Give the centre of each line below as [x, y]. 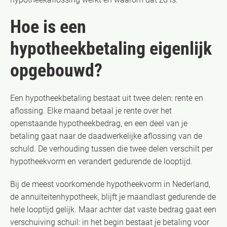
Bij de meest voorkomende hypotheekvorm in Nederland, [110, 184]
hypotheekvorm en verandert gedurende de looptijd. [101, 161]
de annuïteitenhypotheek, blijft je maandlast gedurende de [113, 197]
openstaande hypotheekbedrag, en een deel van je [99, 123]
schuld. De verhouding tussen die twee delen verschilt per [111, 148]
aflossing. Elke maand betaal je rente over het [91, 110]
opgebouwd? [56, 70]
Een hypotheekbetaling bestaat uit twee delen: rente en [107, 98]
